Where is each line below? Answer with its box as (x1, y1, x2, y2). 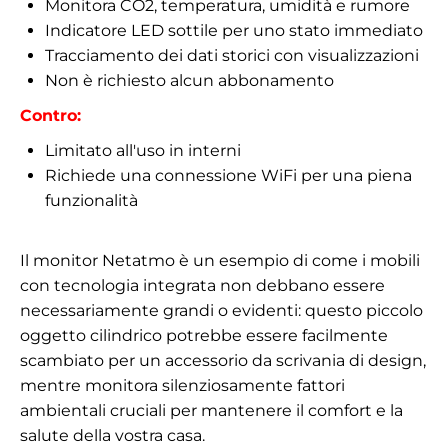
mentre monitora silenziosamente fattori (20, 375, 345, 395)
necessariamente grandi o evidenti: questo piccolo (20, 300, 423, 320)
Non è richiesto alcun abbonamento (45, 70, 334, 90)
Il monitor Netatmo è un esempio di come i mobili (20, 250, 420, 270)
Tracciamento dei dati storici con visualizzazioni (45, 45, 419, 65)
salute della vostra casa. (20, 425, 205, 445)
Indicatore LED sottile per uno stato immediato (45, 20, 423, 40)
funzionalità (45, 190, 138, 210)
